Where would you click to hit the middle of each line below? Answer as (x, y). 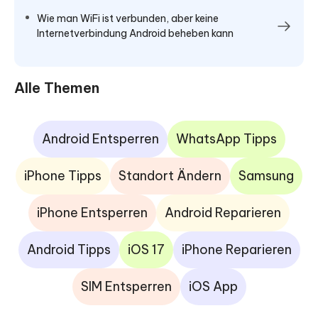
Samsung (266, 175)
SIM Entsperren (126, 286)
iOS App (213, 286)
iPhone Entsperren (92, 212)
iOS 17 (146, 249)
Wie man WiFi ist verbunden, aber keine (128, 18)
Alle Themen (57, 87)
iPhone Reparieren (236, 249)
